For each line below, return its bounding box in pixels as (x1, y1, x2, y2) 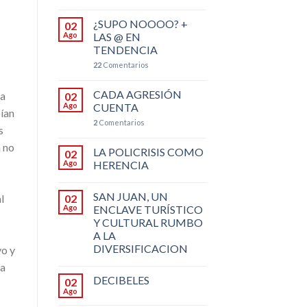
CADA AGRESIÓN (93, 87, 182, 101)
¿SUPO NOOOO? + (93, 16, 188, 30)
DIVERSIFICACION (93, 241, 188, 255)
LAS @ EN (93, 29, 140, 43)
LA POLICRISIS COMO (93, 145, 204, 158)
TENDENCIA (93, 42, 158, 56)
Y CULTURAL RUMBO (93, 215, 203, 229)
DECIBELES (93, 273, 149, 286)
